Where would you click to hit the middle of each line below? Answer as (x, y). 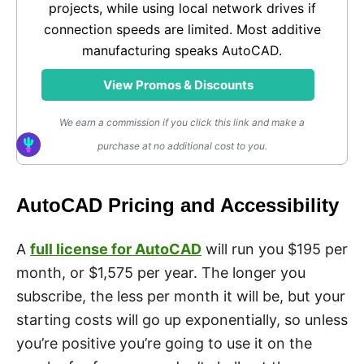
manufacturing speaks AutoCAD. (182, 50)
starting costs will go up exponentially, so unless (182, 319)
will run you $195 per (275, 249)
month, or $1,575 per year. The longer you (161, 272)
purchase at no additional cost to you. (182, 145)
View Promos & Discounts (178, 84)
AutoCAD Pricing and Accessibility (178, 205)
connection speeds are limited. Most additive (182, 29)
